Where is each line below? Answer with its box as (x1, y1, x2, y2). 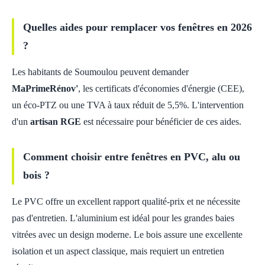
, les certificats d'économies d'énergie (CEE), (78, 83, 244, 93)
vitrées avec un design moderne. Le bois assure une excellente (12, 230, 243, 240)
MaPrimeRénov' (12, 83, 78, 93)
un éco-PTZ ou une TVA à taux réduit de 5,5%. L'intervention (12, 100, 244, 110)
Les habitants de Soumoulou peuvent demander (12, 67, 189, 77)
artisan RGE (30, 117, 81, 127)
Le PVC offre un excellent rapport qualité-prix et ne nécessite (12, 196, 240, 206)
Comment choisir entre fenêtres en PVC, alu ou (23, 151, 240, 163)
